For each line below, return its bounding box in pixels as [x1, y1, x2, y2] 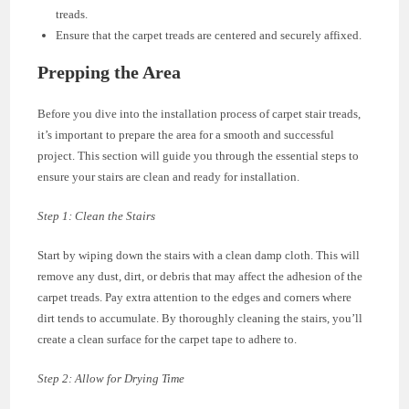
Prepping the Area [37, 61, 182, 82]
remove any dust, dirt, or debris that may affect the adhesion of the [37, 268, 363, 283]
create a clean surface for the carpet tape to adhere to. [37, 331, 298, 346]
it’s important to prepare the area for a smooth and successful [37, 127, 335, 142]
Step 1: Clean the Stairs [37, 208, 156, 223]
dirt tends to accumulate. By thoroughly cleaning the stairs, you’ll [37, 310, 363, 325]
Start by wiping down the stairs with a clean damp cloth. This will [37, 247, 361, 262]
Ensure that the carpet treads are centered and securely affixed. [56, 27, 362, 42]
